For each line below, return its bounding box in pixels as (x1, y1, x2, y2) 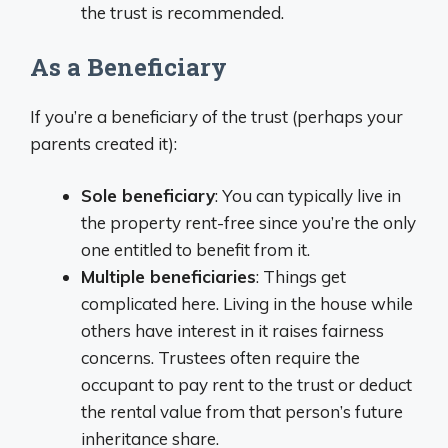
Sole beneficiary (81, 185, 215, 206)
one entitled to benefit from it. (81, 239, 310, 260)
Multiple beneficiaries (81, 266, 256, 287)
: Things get (256, 266, 346, 287)
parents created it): (30, 132, 177, 154)
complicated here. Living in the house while (81, 293, 413, 314)
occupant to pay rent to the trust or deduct (81, 374, 412, 395)
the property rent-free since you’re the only (81, 212, 416, 233)
